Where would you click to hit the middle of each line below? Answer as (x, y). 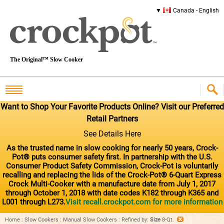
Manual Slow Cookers (90, 219)
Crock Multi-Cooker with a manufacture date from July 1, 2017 (112, 184)
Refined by (134, 219)
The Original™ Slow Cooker (46, 59)
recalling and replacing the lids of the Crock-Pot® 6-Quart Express (112, 175)
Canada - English (196, 10)
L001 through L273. (33, 202)
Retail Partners (112, 119)
